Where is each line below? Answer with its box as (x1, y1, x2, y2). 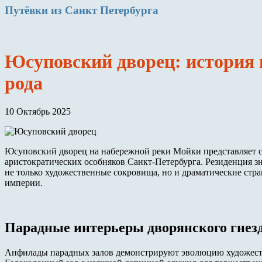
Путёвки (5, 4, 48, 16)
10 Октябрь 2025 (5, 106, 71, 117)
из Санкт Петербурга (48, 4, 158, 16)
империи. (5, 178, 43, 188)
